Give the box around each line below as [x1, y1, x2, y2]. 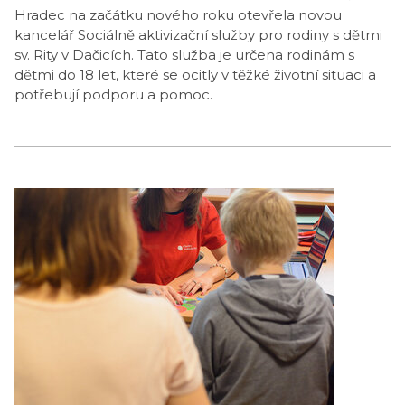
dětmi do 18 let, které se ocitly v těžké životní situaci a [14, 66, 376, 83]
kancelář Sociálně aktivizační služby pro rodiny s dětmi [14, 26, 382, 43]
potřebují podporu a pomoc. [14, 86, 212, 103]
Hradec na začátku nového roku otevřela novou [14, 6, 342, 24]
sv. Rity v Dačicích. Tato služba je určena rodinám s [14, 46, 354, 63]
